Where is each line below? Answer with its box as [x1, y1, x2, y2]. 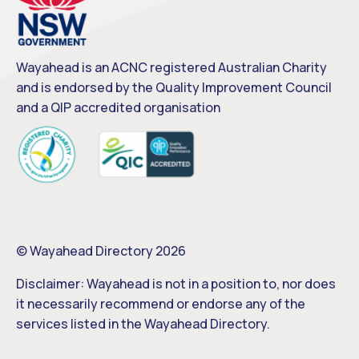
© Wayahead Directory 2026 [16, 242, 186, 260]
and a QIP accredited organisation [16, 98, 220, 116]
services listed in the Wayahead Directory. [16, 315, 270, 333]
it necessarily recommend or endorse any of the [16, 295, 305, 313]
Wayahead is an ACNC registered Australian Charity [16, 58, 327, 76]
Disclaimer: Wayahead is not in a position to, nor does [16, 275, 336, 293]
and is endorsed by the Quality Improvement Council [16, 78, 332, 96]
